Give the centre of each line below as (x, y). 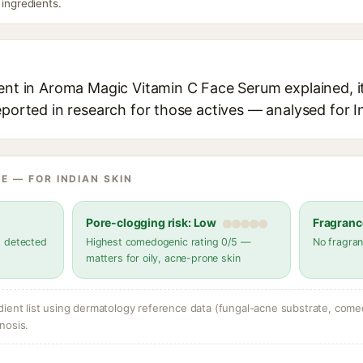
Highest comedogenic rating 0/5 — (169, 242)
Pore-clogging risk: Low (152, 222)
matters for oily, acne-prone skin (163, 258)
